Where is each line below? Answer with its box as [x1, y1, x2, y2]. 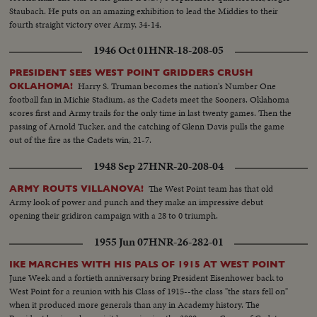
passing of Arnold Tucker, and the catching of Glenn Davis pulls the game [9, 120, 285, 134]
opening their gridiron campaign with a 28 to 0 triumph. [9, 209, 219, 223]
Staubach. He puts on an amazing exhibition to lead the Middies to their [9, 4, 279, 18]
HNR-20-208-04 [149, 158, 224, 175]
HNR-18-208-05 [149, 42, 224, 59]
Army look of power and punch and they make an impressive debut [9, 195, 264, 209]
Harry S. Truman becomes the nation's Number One [78, 79, 277, 93]
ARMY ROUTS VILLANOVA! [9, 183, 144, 195]
